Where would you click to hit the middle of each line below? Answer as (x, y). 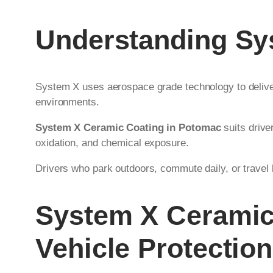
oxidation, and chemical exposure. (112, 143)
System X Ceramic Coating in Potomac (128, 128)
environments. (67, 102)
